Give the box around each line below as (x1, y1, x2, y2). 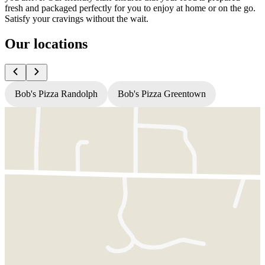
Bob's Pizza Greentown (118, 88, 206, 99)
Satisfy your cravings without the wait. (5, 13, 148, 24)
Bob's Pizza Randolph (15, 88, 98, 99)
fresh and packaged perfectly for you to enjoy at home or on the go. (5, 2, 256, 13)
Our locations (5, 35, 88, 51)
